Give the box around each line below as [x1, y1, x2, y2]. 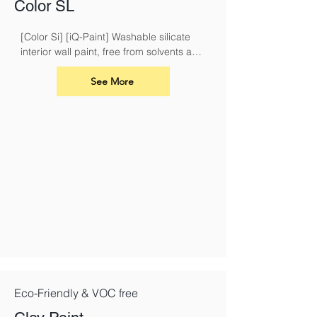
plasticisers [21, 60, 71, 73]
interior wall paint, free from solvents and [21, 45, 204, 58]
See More [90, 75, 134, 88]
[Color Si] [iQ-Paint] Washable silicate [21, 30, 190, 43]
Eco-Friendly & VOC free [14, 286, 138, 300]
